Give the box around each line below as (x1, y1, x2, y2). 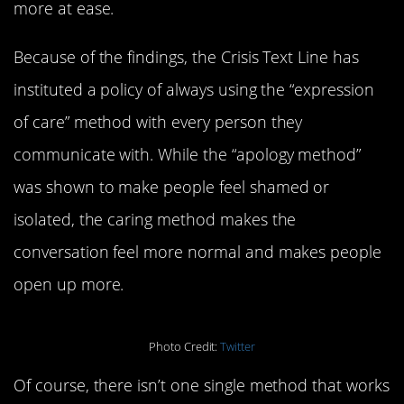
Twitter (220, 338, 256, 354)
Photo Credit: (148, 338, 221, 354)
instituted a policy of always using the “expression (14, 78, 374, 101)
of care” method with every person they (14, 111, 303, 133)
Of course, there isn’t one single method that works (14, 374, 390, 397)
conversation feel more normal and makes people (14, 241, 382, 263)
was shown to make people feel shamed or (14, 176, 330, 198)
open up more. (14, 273, 124, 296)
